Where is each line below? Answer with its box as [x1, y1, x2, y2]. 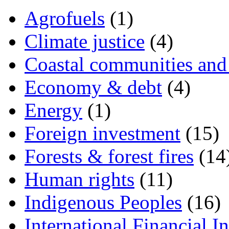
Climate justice [25, 30, 145, 52]
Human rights [25, 168, 134, 190]
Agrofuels [25, 7, 105, 29]
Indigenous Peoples [25, 191, 182, 213]
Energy [25, 99, 82, 121]
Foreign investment [25, 122, 180, 144]
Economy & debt [25, 76, 162, 98]
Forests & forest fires [25, 145, 194, 167]
